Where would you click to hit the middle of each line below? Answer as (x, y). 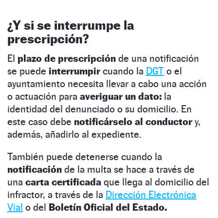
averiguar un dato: (121, 96)
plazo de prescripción (68, 58)
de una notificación (159, 58)
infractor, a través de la (56, 194)
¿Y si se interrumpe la (71, 25)
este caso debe (41, 121)
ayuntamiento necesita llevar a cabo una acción (107, 83)
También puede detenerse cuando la (85, 156)
